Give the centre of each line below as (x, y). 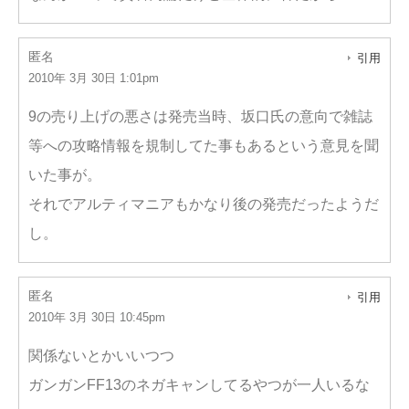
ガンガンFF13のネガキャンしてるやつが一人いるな (199, 385)
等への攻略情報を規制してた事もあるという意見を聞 (204, 146)
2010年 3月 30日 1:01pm (94, 78)
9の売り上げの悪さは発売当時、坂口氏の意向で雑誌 (200, 116)
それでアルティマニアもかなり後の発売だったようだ (204, 204)
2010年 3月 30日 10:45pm (97, 317)
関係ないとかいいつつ (101, 356)
